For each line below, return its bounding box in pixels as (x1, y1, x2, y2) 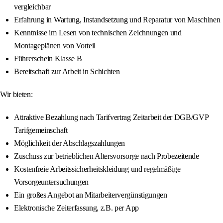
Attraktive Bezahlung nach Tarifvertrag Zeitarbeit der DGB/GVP (14, 113, 209, 122)
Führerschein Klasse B (14, 54, 82, 63)
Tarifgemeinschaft (14, 126, 68, 135)
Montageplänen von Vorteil (14, 41, 96, 50)
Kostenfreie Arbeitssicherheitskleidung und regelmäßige (14, 165, 181, 174)
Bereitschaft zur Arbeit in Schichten (14, 67, 120, 76)
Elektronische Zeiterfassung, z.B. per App (14, 204, 139, 213)
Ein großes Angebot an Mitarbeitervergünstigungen (14, 191, 167, 200)
